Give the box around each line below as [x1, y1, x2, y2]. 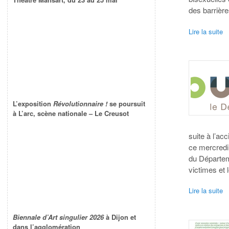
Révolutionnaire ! [53, 99, 107, 109]
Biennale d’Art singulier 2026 [13, 212, 104, 222]
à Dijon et [104, 212, 136, 222]
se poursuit [107, 99, 145, 109]
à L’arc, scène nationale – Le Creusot [13, 108, 129, 119]
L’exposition [13, 99, 53, 109]
